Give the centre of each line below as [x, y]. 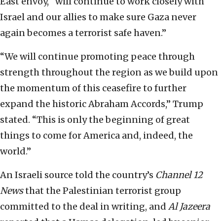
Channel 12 [179, 175]
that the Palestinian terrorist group [102, 191]
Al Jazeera [189, 207]
